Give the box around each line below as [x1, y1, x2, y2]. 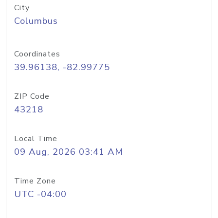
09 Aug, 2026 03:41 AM [14, 145, 123, 158]
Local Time [14, 133, 57, 144]
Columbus [14, 15, 58, 27]
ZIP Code [14, 91, 50, 102]
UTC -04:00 [14, 188, 67, 200]
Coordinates [14, 49, 60, 59]
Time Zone [14, 176, 56, 186]
